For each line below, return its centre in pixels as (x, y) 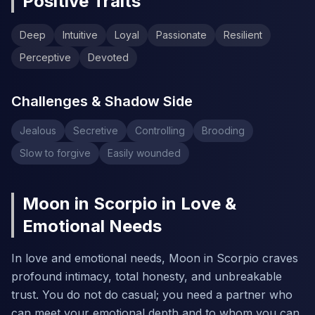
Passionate (181, 35)
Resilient (243, 35)
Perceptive (45, 57)
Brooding (223, 130)
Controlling (160, 130)
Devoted (108, 57)
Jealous (38, 130)
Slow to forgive (55, 153)
